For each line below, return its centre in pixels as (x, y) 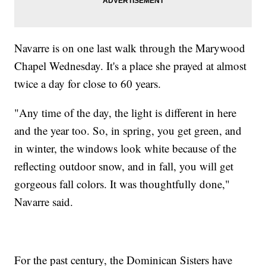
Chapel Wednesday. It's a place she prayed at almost (131, 65)
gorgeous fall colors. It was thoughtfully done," (122, 183)
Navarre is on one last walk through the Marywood (130, 47)
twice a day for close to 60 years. (88, 83)
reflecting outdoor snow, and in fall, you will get (124, 166)
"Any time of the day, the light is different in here (126, 112)
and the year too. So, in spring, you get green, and (128, 130)
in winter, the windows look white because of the (126, 148)
